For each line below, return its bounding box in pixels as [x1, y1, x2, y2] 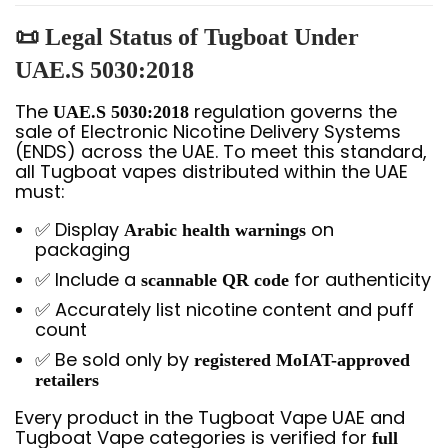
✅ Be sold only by [35, 346, 194, 372]
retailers [35, 369, 99, 390]
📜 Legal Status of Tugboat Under [15, 23, 359, 50]
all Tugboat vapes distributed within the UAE [15, 158, 408, 184]
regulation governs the [189, 98, 397, 124]
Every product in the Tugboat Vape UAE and [15, 404, 405, 430]
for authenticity [289, 266, 431, 292]
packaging [35, 236, 130, 262]
